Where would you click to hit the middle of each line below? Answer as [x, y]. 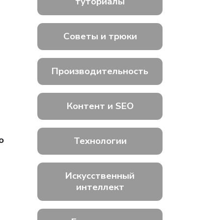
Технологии [100, 141]
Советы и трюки [100, 37]
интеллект [100, 187]
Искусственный [100, 176]
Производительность [100, 71]
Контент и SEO [100, 106]
